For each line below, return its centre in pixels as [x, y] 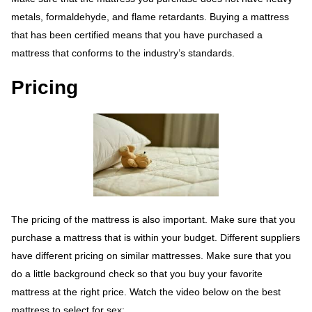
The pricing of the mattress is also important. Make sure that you [153, 220]
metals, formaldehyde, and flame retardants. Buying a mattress [150, 16]
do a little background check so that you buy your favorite [137, 274]
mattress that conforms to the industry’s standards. [123, 53]
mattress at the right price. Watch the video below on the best [146, 292]
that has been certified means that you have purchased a [137, 34]
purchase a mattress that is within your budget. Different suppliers [156, 238]
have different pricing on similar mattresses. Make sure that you [151, 256]
